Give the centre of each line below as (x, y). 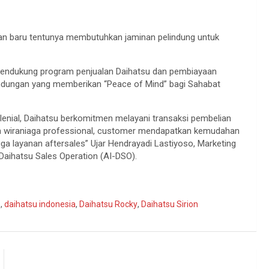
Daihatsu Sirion (170, 204)
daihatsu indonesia (40, 204)
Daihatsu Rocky (108, 204)
